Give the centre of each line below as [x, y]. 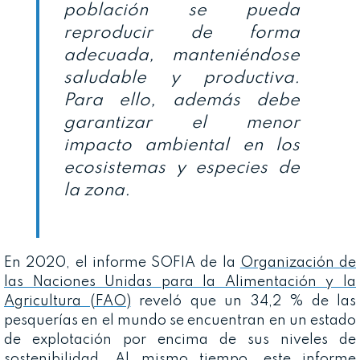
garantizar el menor [182, 123]
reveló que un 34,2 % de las [243, 301]
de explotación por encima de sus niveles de [180, 340]
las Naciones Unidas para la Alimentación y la [180, 282]
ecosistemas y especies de [182, 168]
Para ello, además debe [182, 100]
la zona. [97, 190]
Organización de [298, 262]
